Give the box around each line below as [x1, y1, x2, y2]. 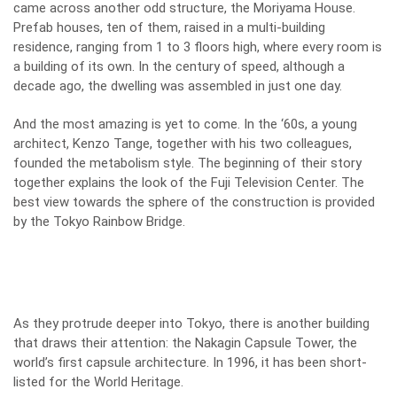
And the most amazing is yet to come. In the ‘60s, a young [13, 116, 357, 133]
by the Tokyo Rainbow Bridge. [13, 214, 185, 230]
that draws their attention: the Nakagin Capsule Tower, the [13, 335, 357, 352]
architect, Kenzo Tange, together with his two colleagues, [13, 136, 352, 152]
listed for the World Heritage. [13, 374, 183, 391]
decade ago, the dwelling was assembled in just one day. [13, 78, 342, 95]
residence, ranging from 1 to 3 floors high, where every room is [13, 39, 382, 56]
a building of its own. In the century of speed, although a [13, 58, 345, 75]
